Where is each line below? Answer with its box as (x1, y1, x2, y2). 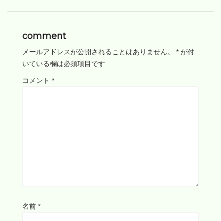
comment (22, 31, 66, 42)
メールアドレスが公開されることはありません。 (22, 48, 174, 56)
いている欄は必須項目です (22, 60, 105, 68)
